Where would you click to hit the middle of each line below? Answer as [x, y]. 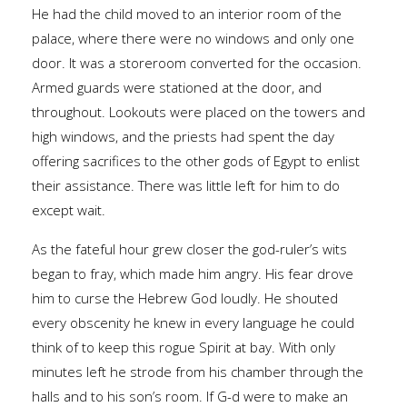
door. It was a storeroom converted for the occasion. [197, 62]
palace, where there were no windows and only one [193, 38]
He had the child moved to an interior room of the [187, 13]
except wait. [69, 209]
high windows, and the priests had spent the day [183, 136]
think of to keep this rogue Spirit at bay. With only [184, 347]
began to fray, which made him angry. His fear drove [193, 273]
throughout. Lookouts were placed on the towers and [199, 111]
